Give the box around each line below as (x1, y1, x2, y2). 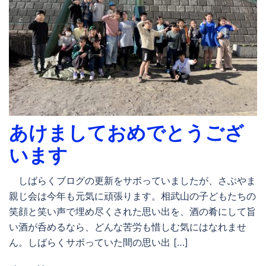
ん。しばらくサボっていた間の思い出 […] (9, 236, 188, 248)
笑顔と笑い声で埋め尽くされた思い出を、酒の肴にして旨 (9, 205, 256, 217)
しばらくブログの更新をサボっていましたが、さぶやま (9, 174, 256, 186)
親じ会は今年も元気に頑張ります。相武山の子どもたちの (9, 189, 256, 202)
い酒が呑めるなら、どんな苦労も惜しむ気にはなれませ (9, 220, 246, 233)
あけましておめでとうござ (9, 121, 244, 144)
